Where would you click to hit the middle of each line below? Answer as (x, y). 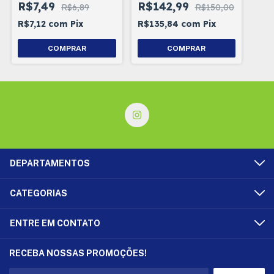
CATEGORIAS (39, 194)
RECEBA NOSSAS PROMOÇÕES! (78, 254)
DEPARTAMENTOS (50, 164)
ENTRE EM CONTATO (55, 224)
